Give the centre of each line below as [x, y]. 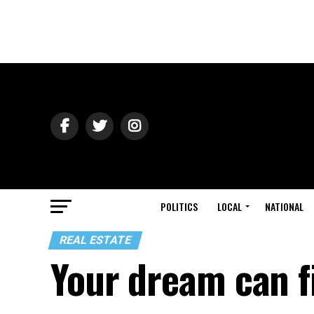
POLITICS [179, 206]
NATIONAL [284, 206]
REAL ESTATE [95, 240]
